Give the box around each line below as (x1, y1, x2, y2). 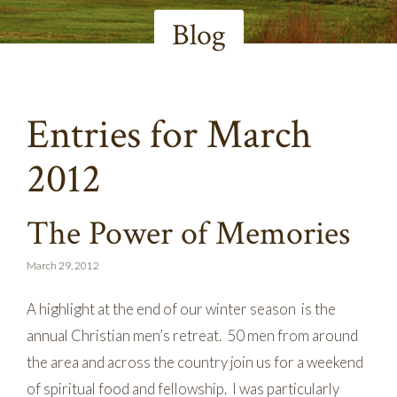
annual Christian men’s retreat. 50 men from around (27, 325, 358, 345)
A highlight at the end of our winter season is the (27, 299, 336, 318)
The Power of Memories (27, 211, 350, 255)
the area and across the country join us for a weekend (27, 352, 363, 371)
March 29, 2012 (27, 258, 99, 271)
